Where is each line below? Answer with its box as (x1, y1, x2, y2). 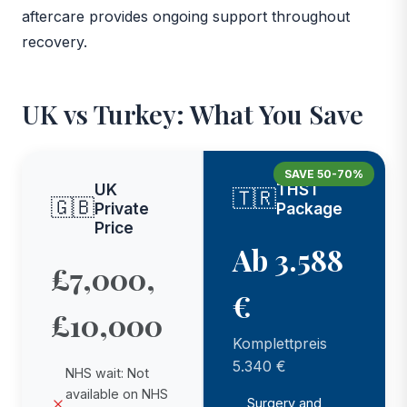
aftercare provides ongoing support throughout (22, 6, 350, 25)
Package (276, 198, 342, 218)
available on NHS (65, 385, 168, 402)
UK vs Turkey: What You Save (22, 95, 363, 131)
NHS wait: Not (65, 364, 149, 381)
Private (94, 198, 149, 218)
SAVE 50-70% (284, 166, 363, 181)
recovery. (22, 32, 87, 51)
